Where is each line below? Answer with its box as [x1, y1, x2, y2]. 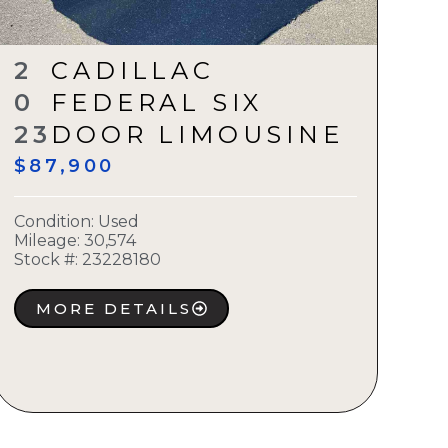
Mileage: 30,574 [13, 231, 136, 251]
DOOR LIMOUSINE [51, 120, 344, 150]
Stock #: [13, 250, 78, 270]
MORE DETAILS [35, 299, 192, 319]
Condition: [13, 212, 98, 232]
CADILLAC [51, 56, 215, 86]
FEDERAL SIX [51, 88, 264, 118]
